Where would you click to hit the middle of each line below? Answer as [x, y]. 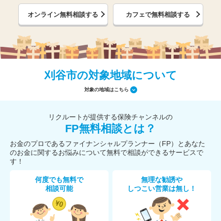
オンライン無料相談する [63, 14]
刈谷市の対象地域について [110, 75]
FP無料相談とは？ [110, 129]
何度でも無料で [59, 180]
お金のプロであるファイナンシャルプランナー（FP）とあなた [108, 144]
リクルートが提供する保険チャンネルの [110, 117]
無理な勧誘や [162, 180]
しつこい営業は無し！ [162, 188]
